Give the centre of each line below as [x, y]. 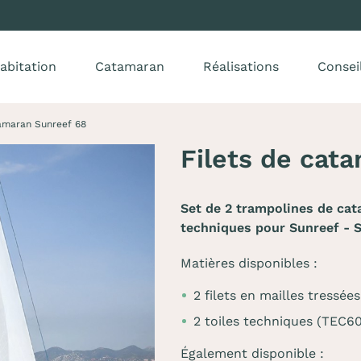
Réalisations [241, 66]
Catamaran [130, 66]
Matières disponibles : [249, 263]
